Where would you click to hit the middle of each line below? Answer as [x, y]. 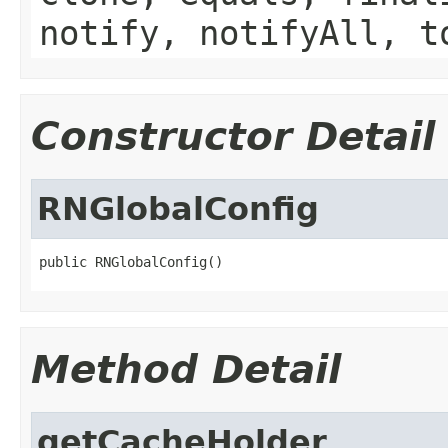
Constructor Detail [233, 136]
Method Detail [186, 369]
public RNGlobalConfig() [131, 261]
